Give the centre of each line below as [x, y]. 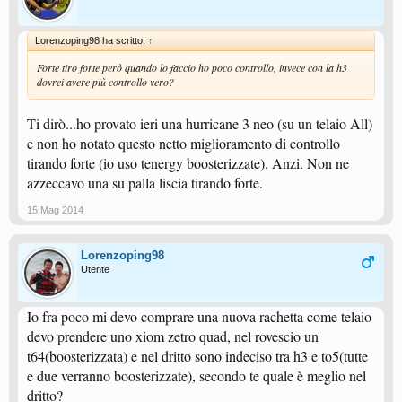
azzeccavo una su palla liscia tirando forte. [145, 183]
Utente [95, 269]
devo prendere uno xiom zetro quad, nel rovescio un [173, 336]
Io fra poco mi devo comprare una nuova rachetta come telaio [199, 316]
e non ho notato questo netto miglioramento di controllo [184, 143]
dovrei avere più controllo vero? [105, 82]
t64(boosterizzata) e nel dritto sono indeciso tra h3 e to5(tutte [197, 356]
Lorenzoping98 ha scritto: [92, 40]
